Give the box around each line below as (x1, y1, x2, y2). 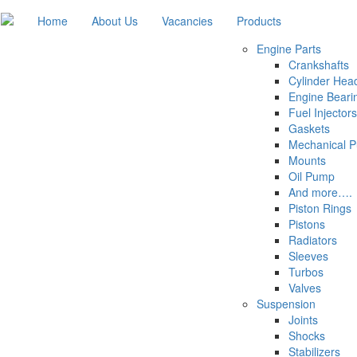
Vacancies (162, 13, 213, 29)
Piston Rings (288, 200, 351, 216)
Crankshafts (288, 57, 349, 73)
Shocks (288, 328, 325, 343)
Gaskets (288, 120, 330, 136)
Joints (288, 312, 318, 328)
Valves (288, 280, 321, 296)
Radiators (288, 232, 337, 248)
